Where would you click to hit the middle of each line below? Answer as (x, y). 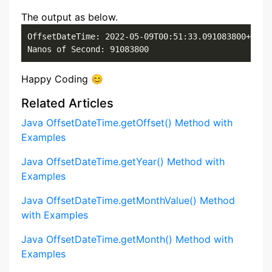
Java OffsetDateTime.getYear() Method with (123, 161)
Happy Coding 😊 (62, 79)
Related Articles (67, 103)
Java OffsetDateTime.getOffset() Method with (127, 123)
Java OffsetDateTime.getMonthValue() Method (128, 200)
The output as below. (70, 17)
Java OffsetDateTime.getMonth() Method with (127, 239)
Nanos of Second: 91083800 (88, 49)
